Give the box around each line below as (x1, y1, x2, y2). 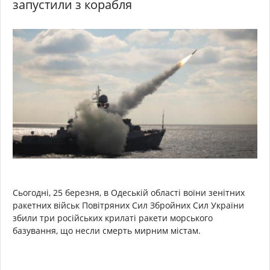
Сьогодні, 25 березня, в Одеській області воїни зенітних (13, 187, 245, 199)
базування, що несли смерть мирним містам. (13, 225, 201, 237)
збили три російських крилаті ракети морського (13, 212, 213, 224)
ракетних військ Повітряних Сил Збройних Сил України (13, 199, 244, 212)
